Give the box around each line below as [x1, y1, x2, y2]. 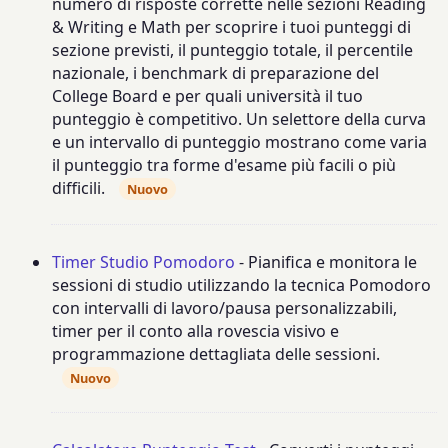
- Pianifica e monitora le [235, 250, 418, 273]
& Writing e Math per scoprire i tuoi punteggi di [52, 15, 412, 38]
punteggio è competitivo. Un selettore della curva [52, 107, 427, 130]
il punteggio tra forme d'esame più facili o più [52, 153, 397, 176]
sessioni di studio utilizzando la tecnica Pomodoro [52, 273, 432, 296]
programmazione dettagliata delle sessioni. [52, 342, 381, 365]
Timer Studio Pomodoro [52, 250, 236, 273]
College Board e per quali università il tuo [52, 84, 364, 107]
